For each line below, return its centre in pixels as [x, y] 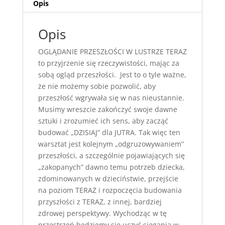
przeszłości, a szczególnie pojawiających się [111, 156]
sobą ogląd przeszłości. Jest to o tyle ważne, [112, 75]
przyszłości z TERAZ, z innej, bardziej [100, 202]
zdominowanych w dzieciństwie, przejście [108, 179]
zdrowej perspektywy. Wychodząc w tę [102, 213]
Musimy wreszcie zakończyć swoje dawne [107, 109]
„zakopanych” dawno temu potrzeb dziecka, [111, 167]
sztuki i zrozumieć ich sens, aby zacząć [103, 121]
